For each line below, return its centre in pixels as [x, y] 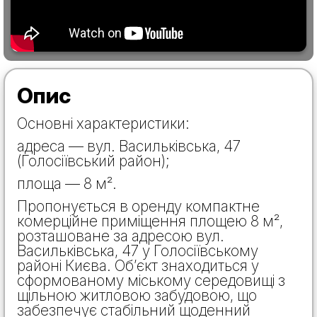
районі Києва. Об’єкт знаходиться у [138, 265]
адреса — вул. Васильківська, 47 [129, 146]
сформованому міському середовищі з [151, 280]
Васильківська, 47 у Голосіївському [138, 250]
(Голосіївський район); [93, 161]
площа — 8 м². [67, 183]
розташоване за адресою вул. [121, 236]
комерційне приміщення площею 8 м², [150, 221]
